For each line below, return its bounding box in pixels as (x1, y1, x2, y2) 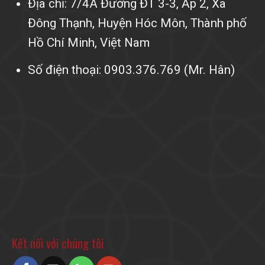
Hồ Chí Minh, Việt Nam (27, 35, 150, 50)
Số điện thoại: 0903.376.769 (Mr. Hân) (27, 62, 235, 77)
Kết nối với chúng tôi (11, 233, 104, 252)
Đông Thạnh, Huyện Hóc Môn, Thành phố (27, 16, 247, 31)
